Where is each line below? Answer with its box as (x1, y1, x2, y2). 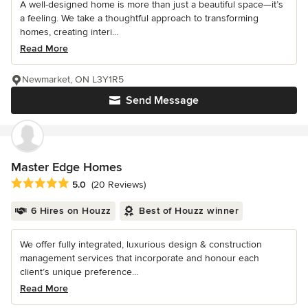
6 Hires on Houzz (30, 204, 111, 217)
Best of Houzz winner (139, 204, 239, 217)
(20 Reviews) (91, 178, 146, 190)
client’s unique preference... (20, 265, 138, 278)
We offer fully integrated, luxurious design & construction (20, 238, 262, 250)
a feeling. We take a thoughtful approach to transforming (20, 12, 258, 25)
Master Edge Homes (11, 159, 122, 175)
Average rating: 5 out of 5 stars (10, 176, 157, 190)
